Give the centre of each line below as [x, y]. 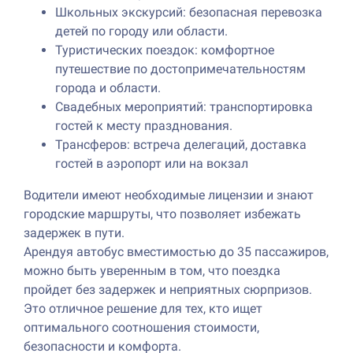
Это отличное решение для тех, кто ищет [143, 308]
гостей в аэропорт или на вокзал [152, 163]
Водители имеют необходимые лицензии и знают [169, 195]
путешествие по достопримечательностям [180, 69]
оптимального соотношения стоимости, [141, 327]
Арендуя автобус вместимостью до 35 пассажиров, [176, 251]
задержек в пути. [74, 232]
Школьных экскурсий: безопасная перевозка [189, 12]
